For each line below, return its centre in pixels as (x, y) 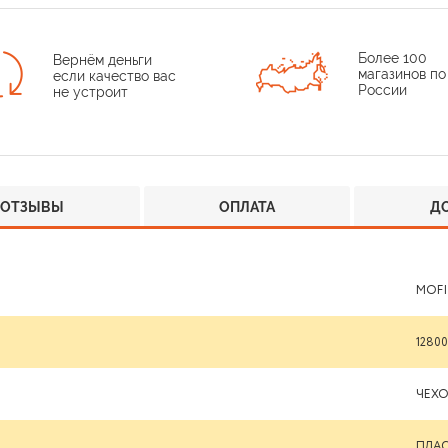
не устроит (91, 91)
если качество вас (115, 75)
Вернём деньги (103, 59)
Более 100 (393, 58)
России (383, 90)
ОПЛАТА (246, 207)
